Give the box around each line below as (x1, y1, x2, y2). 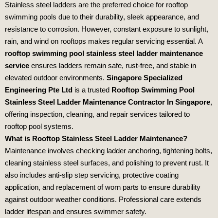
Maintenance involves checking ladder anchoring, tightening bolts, (5, 146, 212, 155)
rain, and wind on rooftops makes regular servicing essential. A (5, 37, 202, 46)
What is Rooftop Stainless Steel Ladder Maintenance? (5, 134, 187, 143)
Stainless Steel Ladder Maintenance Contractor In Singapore (5, 98, 210, 107)
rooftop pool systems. (5, 122, 73, 131)
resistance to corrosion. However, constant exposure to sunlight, (5, 25, 208, 34)
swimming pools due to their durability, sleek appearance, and (5, 13, 199, 21)
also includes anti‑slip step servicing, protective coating (5, 171, 179, 180)
